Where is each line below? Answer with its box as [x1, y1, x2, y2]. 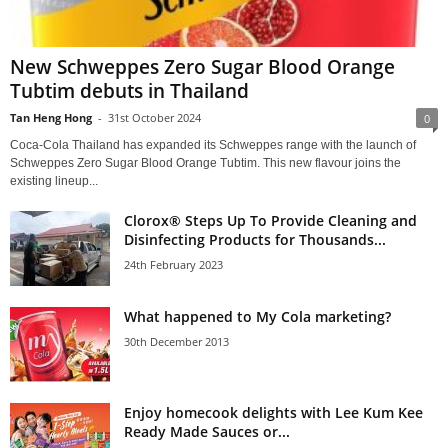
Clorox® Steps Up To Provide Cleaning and [124, 211, 417, 231]
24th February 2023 [124, 257, 223, 273]
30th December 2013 [124, 334, 229, 350]
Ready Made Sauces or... [124, 422, 290, 442]
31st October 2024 [108, 110, 201, 126]
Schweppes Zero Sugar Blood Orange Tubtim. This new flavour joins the [10, 156, 401, 171]
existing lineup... [10, 174, 98, 189]
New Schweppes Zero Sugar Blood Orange [10, 54, 395, 81]
